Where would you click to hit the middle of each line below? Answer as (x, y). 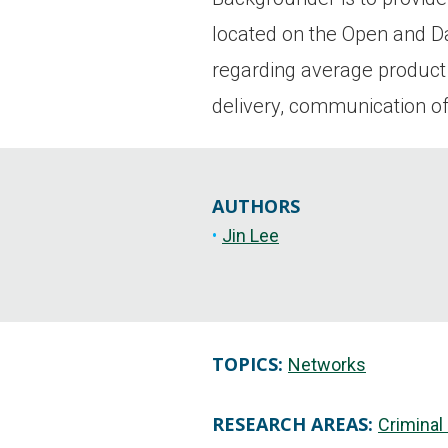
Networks (327, 364)
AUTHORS (256, 206)
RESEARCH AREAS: (292, 424)
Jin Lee (250, 235)
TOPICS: (247, 364)
